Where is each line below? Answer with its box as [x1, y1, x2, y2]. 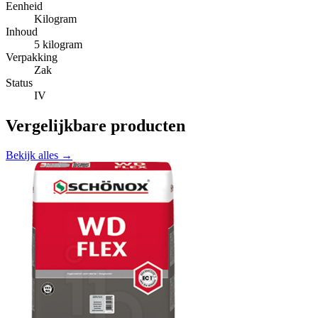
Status [6, 76, 33, 89]
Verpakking [6, 50, 57, 63]
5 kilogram [34, 38, 82, 50]
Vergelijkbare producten [6, 116, 185, 135]
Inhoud [6, 25, 38, 38]
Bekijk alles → [6, 149, 72, 162]
